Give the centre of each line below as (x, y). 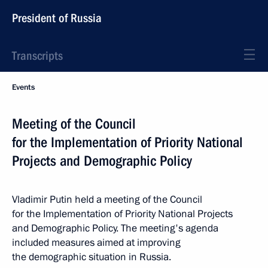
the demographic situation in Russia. (92, 257)
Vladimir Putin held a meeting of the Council (107, 200)
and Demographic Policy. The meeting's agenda (115, 228)
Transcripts (37, 56)
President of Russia (57, 18)
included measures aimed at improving (96, 243)
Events (23, 87)
